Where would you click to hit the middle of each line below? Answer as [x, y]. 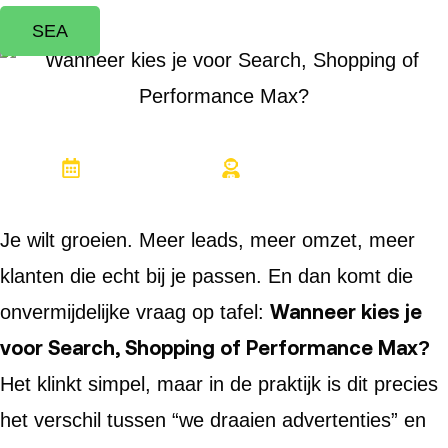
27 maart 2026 [155, 168]
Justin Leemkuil [319, 168]
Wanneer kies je [346, 311]
